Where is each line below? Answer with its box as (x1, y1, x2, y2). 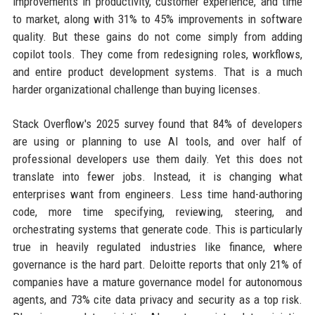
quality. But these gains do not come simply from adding (12, 30, 303, 44)
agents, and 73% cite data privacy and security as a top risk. (12, 292, 303, 307)
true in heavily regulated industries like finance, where (12, 240, 303, 255)
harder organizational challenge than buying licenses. (12, 82, 261, 97)
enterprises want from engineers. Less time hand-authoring (12, 187, 303, 202)
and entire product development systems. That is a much (12, 65, 303, 79)
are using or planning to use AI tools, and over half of (12, 134, 303, 149)
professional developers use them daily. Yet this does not (12, 152, 303, 167)
